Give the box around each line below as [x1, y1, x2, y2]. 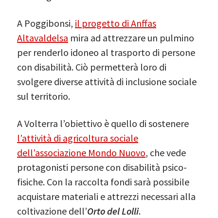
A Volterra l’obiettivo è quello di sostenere [17, 117, 189, 129]
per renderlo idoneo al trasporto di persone [17, 46, 195, 58]
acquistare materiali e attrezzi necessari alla [17, 190, 196, 202]
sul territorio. [17, 90, 70, 102]
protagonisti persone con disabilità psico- [17, 161, 187, 173]
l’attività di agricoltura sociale [17, 131, 138, 144]
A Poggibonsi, [17, 17, 75, 29]
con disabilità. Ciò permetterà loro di [17, 60, 166, 73]
